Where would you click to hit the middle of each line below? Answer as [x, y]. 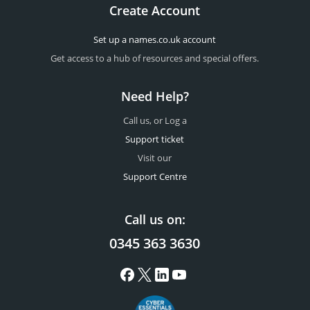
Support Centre [155, 177]
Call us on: [155, 220]
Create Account [155, 11]
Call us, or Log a [155, 121]
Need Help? [155, 97]
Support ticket [155, 139]
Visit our [155, 158]
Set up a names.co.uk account [155, 40]
